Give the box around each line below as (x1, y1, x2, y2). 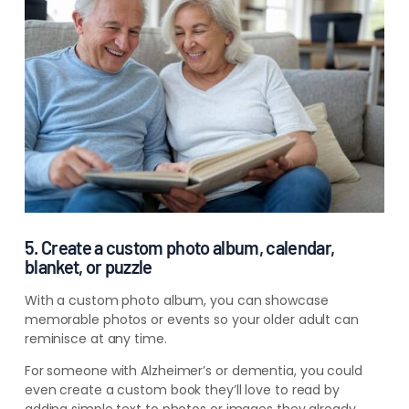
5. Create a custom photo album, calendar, (24, 236, 335, 258)
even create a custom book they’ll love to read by (24, 381, 340, 399)
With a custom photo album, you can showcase (24, 291, 329, 309)
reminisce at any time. (24, 330, 167, 348)
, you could (293, 362, 362, 380)
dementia (231, 362, 294, 380)
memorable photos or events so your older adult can (24, 310, 359, 329)
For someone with (24, 362, 142, 380)
